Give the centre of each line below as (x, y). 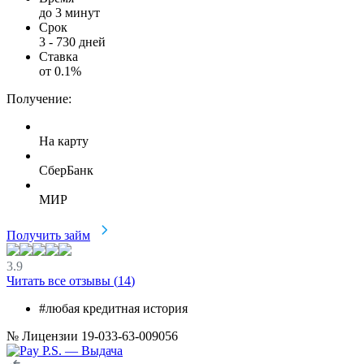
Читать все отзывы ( (62, 280)
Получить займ (48, 235)
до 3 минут (69, 12)
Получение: (39, 98)
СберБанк (66, 170)
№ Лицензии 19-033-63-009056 (92, 336)
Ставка (58, 56)
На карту (64, 141)
